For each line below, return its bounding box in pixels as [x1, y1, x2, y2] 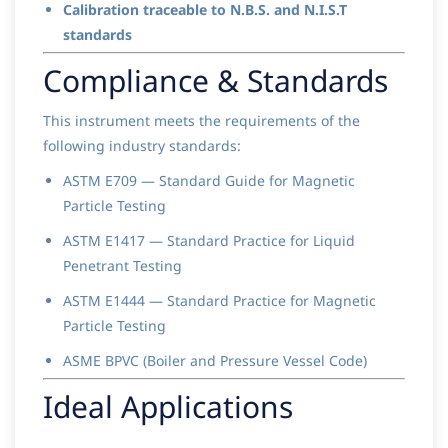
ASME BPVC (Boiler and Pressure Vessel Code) [63, 351, 367, 371]
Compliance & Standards [43, 60, 388, 102]
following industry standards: [43, 136, 241, 156]
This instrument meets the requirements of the [43, 111, 360, 131]
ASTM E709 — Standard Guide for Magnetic [63, 171, 355, 191]
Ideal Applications [43, 386, 293, 428]
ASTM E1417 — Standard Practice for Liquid [63, 231, 355, 251]
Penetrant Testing [63, 256, 182, 276]
